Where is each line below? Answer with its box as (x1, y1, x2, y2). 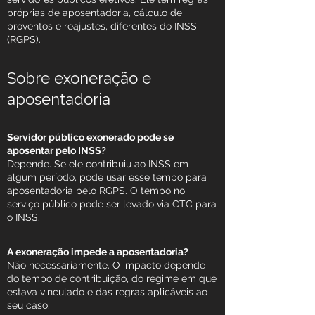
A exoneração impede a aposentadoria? (7, 246, 188, 258)
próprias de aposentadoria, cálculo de (7, 7, 182, 19)
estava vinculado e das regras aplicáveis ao (7, 286, 207, 298)
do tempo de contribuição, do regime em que (7, 273, 217, 285)
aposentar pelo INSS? (7, 145, 106, 157)
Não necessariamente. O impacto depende (7, 259, 205, 271)
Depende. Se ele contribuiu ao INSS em (7, 158, 188, 170)
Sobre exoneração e (7, 69, 151, 88)
